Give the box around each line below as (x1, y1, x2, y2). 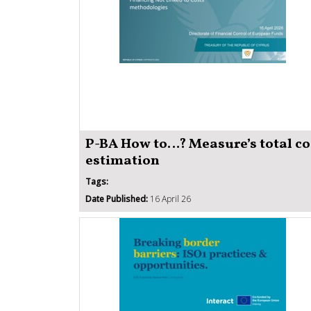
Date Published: (85, 192, 148, 205)
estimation (85, 151, 160, 171)
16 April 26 (148, 192, 191, 205)
